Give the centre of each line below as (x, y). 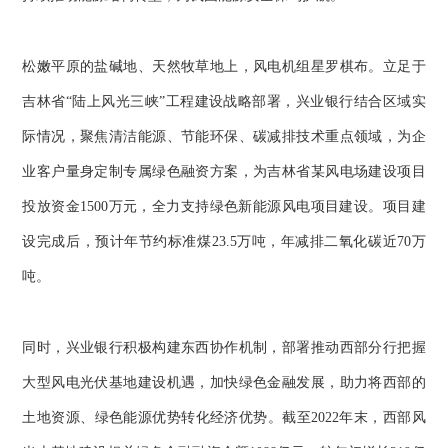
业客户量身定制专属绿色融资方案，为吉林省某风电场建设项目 (224, 172)
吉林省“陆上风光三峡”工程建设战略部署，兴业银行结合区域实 (224, 102)
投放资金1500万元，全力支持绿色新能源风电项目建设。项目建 (224, 207)
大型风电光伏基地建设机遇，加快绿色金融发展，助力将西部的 (224, 383)
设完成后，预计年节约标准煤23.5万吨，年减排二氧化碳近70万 (224, 242)
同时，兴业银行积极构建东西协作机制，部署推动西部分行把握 (224, 348)
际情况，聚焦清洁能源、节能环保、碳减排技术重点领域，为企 (224, 137)
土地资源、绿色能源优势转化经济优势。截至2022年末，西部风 (224, 418)
